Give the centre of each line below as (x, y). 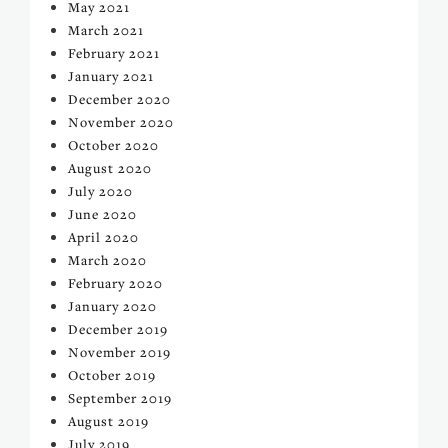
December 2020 (119, 99)
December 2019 (118, 329)
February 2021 (114, 53)
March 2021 (106, 30)
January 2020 (112, 306)
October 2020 (113, 145)
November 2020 (121, 122)
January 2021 (111, 76)
